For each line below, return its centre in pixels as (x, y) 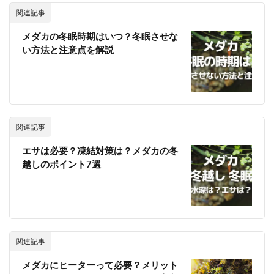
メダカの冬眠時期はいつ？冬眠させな (100, 37)
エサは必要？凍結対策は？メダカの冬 (100, 152)
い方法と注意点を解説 (68, 51)
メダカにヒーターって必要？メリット (100, 266)
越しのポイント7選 (61, 165)
